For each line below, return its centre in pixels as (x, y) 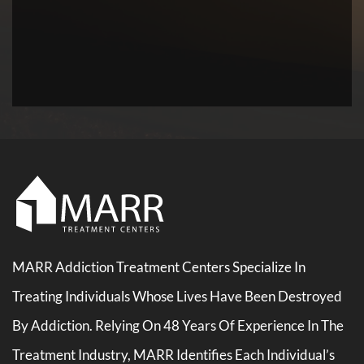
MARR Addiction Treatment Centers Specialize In (159, 266)
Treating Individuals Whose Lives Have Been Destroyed (177, 296)
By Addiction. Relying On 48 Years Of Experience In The (178, 325)
